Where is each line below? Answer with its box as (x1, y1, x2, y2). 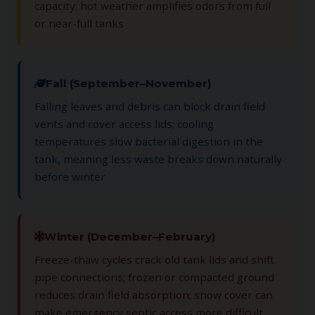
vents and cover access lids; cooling (34, 116, 214, 131)
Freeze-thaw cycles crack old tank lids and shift (34, 252, 274, 266)
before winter (34, 169, 105, 184)
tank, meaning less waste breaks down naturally (34, 151, 282, 166)
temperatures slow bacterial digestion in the (34, 134, 263, 148)
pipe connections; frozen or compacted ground (34, 269, 274, 284)
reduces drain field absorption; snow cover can (34, 287, 273, 302)
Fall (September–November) (46, 76, 212, 90)
